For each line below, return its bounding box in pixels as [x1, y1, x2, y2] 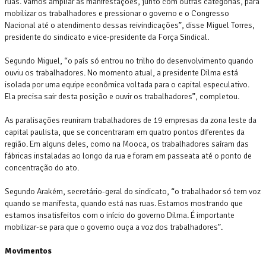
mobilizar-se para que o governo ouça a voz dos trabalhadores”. [5, 221, 223, 232]
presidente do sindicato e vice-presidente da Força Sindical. [5, 31, 209, 42]
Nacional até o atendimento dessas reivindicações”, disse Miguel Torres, [5, 20, 255, 30]
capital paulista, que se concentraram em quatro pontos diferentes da [5, 126, 245, 137]
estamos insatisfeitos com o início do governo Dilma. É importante [5, 210, 235, 220]
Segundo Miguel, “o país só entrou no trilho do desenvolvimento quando [5, 55, 254, 66]
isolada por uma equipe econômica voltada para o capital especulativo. [5, 79, 249, 90]
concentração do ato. [5, 162, 79, 173]
